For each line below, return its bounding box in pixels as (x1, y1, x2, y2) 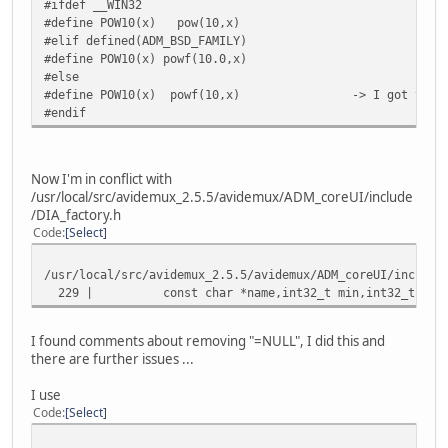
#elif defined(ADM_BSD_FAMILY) (44, 32, 247, 48)
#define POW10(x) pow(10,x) (44, 14, 240, 30)
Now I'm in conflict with (31, 169, 172, 188)
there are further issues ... (31, 349, 194, 368)
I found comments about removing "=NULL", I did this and (31, 331, 385, 350)
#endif (44, 104, 86, 120)
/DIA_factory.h (31, 205, 121, 224)
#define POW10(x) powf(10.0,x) (44, 50, 247, 66)
